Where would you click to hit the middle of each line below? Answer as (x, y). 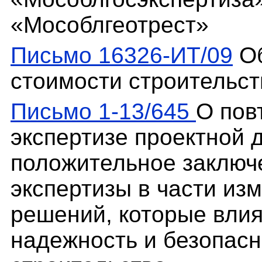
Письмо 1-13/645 (103, 112)
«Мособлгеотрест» (110, 25)
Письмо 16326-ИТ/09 (122, 56)
